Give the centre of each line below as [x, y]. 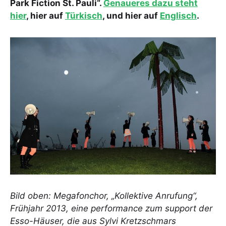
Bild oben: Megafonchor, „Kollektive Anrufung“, [104, 196]
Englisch [178, 15]
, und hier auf [131, 15]
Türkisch [84, 15]
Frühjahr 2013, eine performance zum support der [111, 208]
